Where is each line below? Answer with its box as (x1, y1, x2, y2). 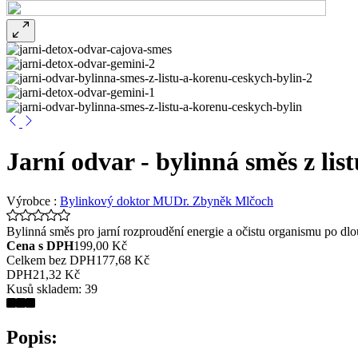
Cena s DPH (6, 238, 74, 253)
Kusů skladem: (6, 281, 85, 296)
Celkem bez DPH (6, 253, 96, 267)
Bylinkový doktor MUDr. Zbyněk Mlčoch (60, 193, 273, 208)
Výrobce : (6, 193, 60, 208)
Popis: (6, 326, 58, 348)
